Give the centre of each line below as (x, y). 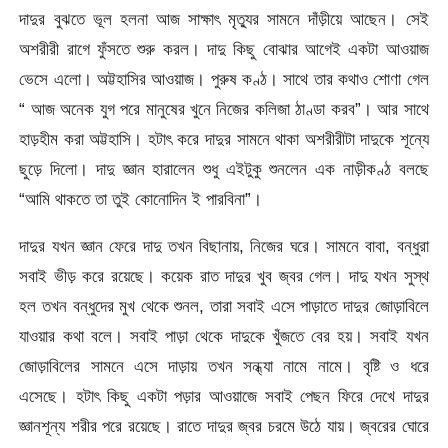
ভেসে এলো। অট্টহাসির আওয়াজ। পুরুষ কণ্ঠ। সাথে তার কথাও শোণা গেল (224, 78)
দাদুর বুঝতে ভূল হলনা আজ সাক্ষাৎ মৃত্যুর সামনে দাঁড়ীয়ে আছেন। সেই (224, 18)
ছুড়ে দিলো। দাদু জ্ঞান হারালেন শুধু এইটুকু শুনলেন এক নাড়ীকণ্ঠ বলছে (224, 168)
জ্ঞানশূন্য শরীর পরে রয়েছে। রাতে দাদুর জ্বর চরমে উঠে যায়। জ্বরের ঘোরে (224, 426)
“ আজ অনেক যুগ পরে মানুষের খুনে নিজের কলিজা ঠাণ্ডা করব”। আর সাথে (224, 108)
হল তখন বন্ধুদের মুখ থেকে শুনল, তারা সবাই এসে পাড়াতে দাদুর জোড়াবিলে (224, 306)
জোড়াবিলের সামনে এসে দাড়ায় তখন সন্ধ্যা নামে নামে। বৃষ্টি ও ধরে (224, 366)
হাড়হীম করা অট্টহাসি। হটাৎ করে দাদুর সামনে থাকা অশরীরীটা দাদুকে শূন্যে (224, 138)
